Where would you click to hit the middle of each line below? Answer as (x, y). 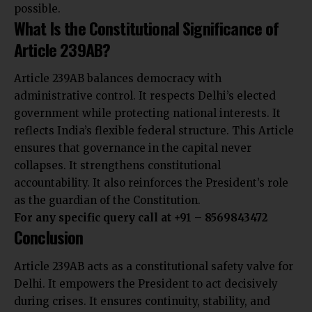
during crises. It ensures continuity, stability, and (142, 301)
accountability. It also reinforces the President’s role (151, 183)
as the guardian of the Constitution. (107, 201)
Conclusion (49, 237)
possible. (37, 8)
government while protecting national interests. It (147, 114)
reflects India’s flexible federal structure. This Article (154, 131)
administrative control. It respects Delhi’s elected (145, 96)
